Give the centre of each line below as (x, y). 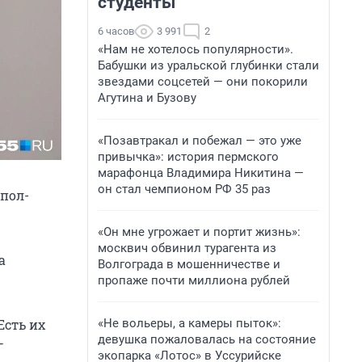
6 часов (116, 31)
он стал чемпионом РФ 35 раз (184, 189)
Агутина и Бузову (147, 98)
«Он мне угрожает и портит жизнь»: (199, 232)
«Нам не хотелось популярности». (196, 49)
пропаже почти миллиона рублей (194, 280)
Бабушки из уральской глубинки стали (208, 65)
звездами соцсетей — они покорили (203, 82)
